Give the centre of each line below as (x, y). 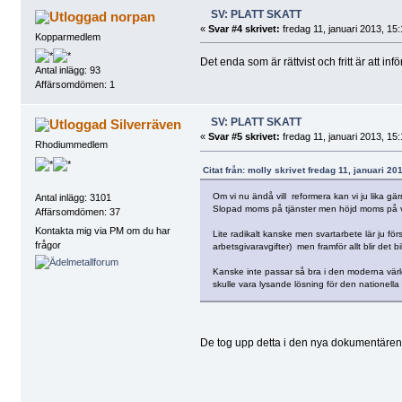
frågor (48, 245)
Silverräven (146, 125)
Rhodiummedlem (71, 145)
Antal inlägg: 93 (67, 70)
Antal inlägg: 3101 (73, 197)
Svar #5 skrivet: (244, 137)
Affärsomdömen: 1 (74, 85)
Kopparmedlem (67, 36)
